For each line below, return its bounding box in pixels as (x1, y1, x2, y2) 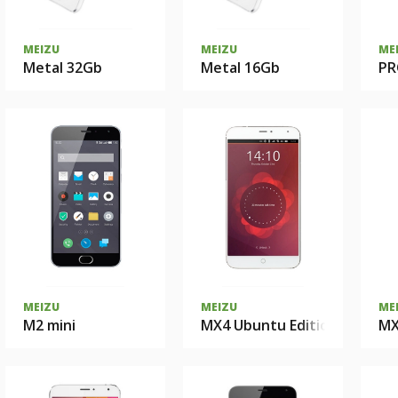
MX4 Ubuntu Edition (201, 315, 338, 335)
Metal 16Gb (201, 58, 280, 77)
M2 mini (23, 315, 76, 335)
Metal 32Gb (23, 58, 102, 77)
